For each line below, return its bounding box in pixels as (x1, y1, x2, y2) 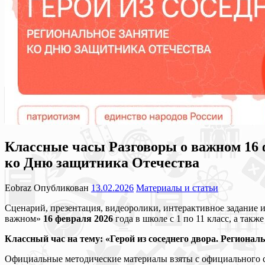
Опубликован (34, 182, 91, 193)
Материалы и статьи (136, 182, 218, 193)
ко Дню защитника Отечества (5, 154, 199, 170)
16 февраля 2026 (41, 213, 113, 224)
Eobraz (5, 182, 34, 193)
